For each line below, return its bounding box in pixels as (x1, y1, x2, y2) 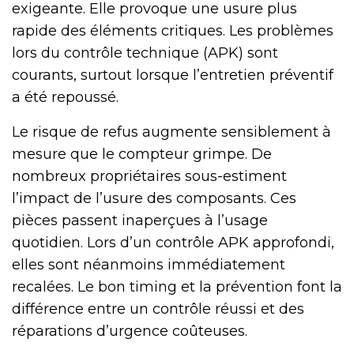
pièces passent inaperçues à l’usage (12, 211, 268, 229)
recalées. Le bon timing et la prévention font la (12, 277, 342, 296)
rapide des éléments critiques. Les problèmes (12, 21, 333, 40)
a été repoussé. (12, 88, 119, 106)
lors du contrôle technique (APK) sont (12, 43, 278, 62)
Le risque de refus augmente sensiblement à (12, 122, 331, 141)
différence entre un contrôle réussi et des (12, 299, 304, 318)
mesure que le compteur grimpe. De (12, 145, 272, 163)
